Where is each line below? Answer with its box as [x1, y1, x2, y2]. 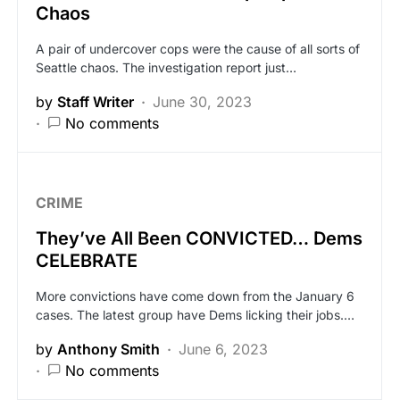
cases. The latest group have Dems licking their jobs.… [36, 307, 354, 322]
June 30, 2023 [153, 93, 252, 111]
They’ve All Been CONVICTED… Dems [36, 228, 362, 249]
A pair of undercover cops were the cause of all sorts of [36, 41, 360, 56]
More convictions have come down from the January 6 [36, 288, 354, 304]
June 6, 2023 [179, 340, 268, 358]
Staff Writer [57, 93, 134, 111]
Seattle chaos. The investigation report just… [36, 60, 296, 75]
